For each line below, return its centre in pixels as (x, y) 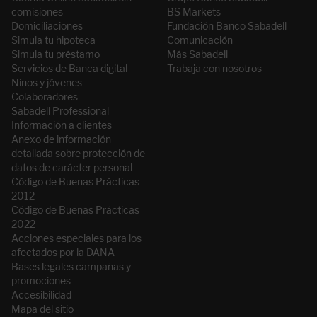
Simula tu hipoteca (53, 40)
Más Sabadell (197, 54)
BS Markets (194, 12)
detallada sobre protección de (78, 154)
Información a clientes (62, 125)
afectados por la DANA (63, 253)
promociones (41, 281)
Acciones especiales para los (76, 238)
